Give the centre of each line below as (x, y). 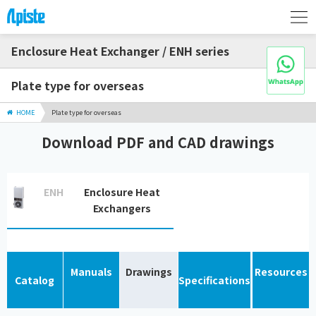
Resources (281, 272)
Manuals (91, 272)
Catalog (35, 280)
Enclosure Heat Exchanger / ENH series (120, 51)
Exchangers (122, 208)
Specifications (215, 280)
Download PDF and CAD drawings (158, 142)
